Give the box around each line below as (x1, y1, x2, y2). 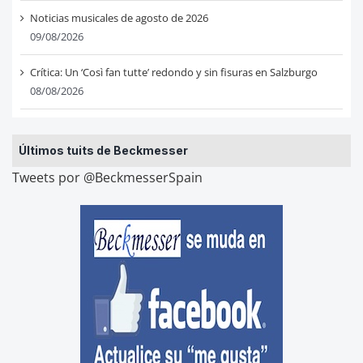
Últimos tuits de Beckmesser (18, 143, 188, 158)
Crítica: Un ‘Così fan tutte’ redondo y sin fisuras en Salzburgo (29, 65, 318, 80)
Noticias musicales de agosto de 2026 (29, 11, 208, 26)
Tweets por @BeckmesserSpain (11, 169, 203, 187)
